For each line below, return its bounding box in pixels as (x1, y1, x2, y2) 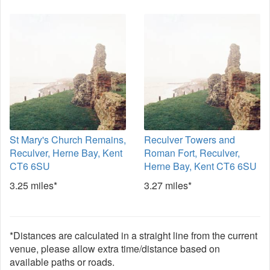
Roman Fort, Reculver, (144, 146, 240, 160)
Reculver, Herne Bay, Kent (10, 146, 122, 160)
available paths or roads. (10, 255, 115, 269)
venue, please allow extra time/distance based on (10, 242, 220, 256)
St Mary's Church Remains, (10, 133, 126, 146)
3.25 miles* (10, 178, 57, 192)
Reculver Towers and (144, 133, 235, 146)
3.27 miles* (144, 178, 192, 192)
